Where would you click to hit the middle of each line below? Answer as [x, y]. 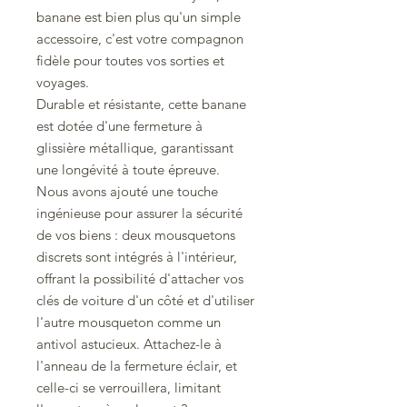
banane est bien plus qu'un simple [139, 17]
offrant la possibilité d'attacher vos [140, 279]
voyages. [63, 83]
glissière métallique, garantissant [135, 148]
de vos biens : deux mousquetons [136, 235]
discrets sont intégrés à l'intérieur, [137, 257]
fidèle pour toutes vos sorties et [130, 61]
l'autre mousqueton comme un [129, 323]
